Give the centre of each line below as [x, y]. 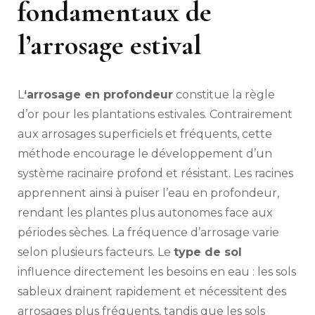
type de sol [208, 252]
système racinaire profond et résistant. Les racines [155, 174]
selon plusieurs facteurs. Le [96, 252]
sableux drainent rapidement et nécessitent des [152, 292]
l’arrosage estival [110, 45]
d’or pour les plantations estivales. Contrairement [155, 115]
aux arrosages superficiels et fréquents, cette [145, 134]
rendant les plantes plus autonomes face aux [145, 213]
